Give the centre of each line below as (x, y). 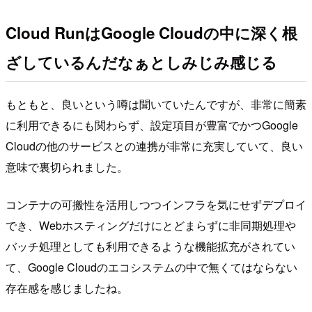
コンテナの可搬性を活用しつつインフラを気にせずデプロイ (156, 205)
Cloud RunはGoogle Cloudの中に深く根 (151, 33)
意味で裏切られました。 (67, 167)
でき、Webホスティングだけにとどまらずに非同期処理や (151, 226)
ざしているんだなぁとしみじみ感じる (141, 62)
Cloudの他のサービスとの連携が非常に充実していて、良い (154, 146)
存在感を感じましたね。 (67, 288)
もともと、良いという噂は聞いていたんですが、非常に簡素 (156, 104)
